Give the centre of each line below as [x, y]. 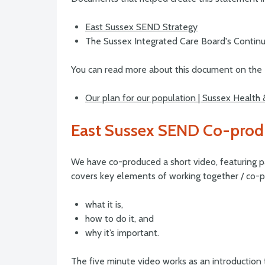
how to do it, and [119, 219]
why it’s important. [122, 233]
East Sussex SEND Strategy [141, 27]
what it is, [104, 205]
